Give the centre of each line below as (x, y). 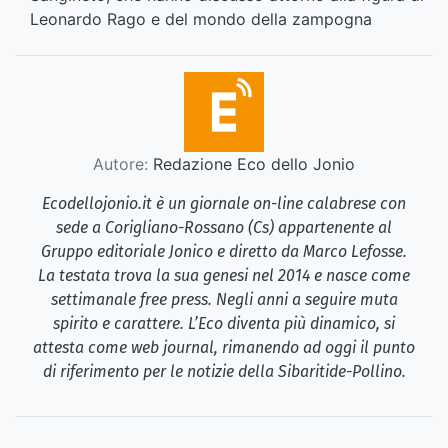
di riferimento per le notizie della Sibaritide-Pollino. (224, 371)
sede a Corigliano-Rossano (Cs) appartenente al (224, 227)
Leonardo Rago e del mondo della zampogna (201, 18)
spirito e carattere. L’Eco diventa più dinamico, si (224, 323)
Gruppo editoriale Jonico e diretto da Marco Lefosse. (224, 251)
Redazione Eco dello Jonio (251, 163)
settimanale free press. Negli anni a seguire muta (224, 299)
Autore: (120, 163)
